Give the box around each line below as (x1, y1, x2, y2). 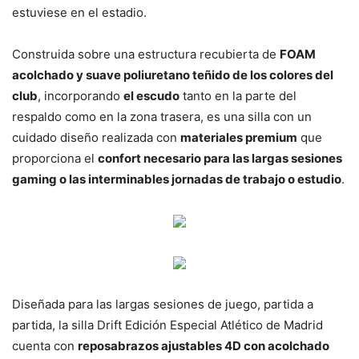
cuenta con (12, 337, 78, 353)
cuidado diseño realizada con (12, 129, 180, 145)
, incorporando (38, 87, 123, 103)
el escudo (123, 87, 179, 103)
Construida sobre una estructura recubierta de (12, 46, 280, 62)
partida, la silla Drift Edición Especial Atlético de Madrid (12, 317, 323, 333)
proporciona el (12, 150, 98, 166)
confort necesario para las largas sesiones (98, 150, 342, 166)
